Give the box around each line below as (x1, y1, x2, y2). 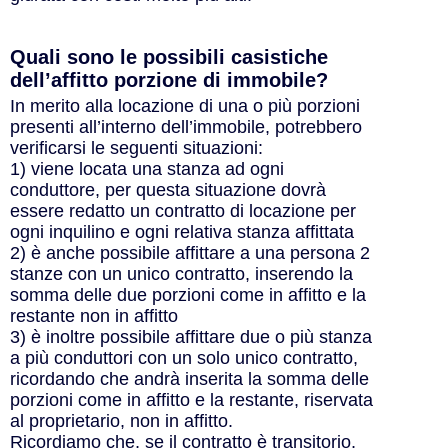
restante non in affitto (10, 305, 178, 326)
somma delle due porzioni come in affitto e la (10, 284, 366, 305)
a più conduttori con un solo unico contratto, (10, 347, 358, 368)
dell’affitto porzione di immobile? (10, 68, 328, 91)
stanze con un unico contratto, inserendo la (10, 263, 353, 284)
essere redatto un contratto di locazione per (10, 200, 356, 221)
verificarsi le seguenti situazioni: (10, 137, 263, 158)
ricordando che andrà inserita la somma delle (10, 368, 369, 389)
